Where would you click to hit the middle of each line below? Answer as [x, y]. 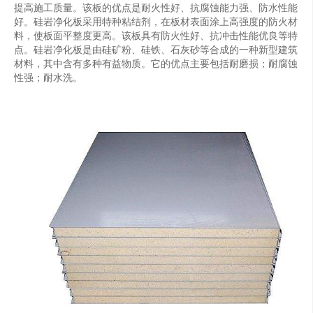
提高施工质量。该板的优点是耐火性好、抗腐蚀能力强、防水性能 [155, 8]
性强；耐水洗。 [48, 78]
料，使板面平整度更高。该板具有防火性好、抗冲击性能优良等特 [155, 36]
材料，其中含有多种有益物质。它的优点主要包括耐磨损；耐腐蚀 [155, 64]
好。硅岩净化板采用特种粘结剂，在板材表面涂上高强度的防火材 [155, 22]
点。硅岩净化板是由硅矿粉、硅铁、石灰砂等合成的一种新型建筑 [155, 50]
